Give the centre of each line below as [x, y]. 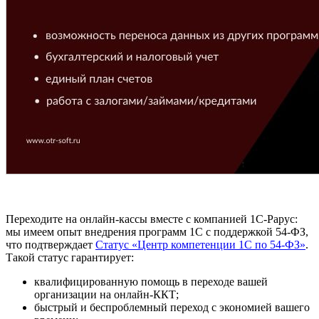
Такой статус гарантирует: [70, 257]
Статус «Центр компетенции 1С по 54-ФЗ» [200, 244]
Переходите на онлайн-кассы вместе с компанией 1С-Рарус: [152, 219]
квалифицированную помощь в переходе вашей [151, 281]
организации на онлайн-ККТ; [106, 294]
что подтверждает [51, 244]
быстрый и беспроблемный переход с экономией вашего [172, 307]
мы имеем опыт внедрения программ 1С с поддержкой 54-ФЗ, [157, 231]
